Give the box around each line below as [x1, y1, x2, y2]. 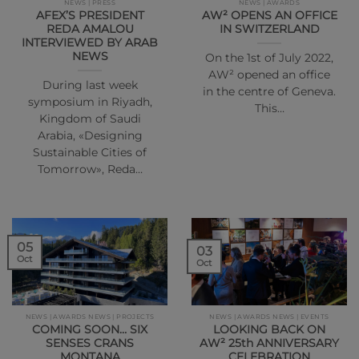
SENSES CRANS [46, 337, 134, 350]
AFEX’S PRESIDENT [35, 8, 144, 22]
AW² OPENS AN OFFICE [201, 8, 337, 22]
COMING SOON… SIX [32, 323, 147, 337]
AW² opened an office [208, 67, 330, 81]
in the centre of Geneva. [203, 84, 336, 98]
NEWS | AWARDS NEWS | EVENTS [209, 313, 329, 321]
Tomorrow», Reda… [37, 162, 143, 175]
